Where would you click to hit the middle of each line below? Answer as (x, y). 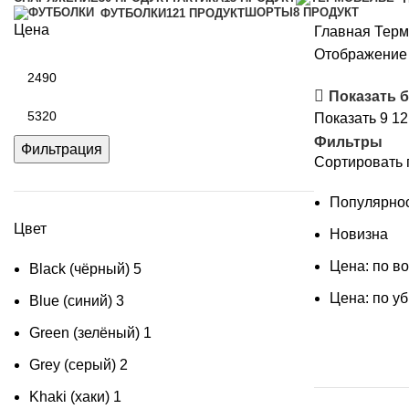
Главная (344, 31)
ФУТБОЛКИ (133, 13)
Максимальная (63, 107)
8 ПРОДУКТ (326, 12)
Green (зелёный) (84, 333)
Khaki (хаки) (69, 397)
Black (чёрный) (79, 269)
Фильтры (348, 142)
